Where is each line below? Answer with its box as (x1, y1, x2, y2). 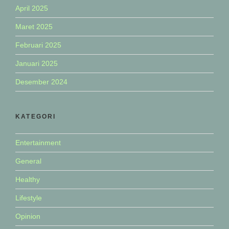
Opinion (15, 212, 40, 220)
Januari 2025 (15, 59, 58, 67)
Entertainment (15, 138, 61, 147)
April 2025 (15, 4, 48, 12)
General (15, 156, 41, 165)
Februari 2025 (15, 40, 61, 49)
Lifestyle (15, 193, 42, 202)
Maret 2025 (15, 22, 53, 31)
